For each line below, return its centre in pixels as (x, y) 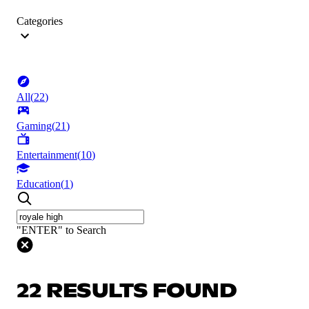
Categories (40, 21)
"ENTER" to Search (61, 230)
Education (39, 184)
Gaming (34, 126)
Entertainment (47, 155)
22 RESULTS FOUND (127, 291)
